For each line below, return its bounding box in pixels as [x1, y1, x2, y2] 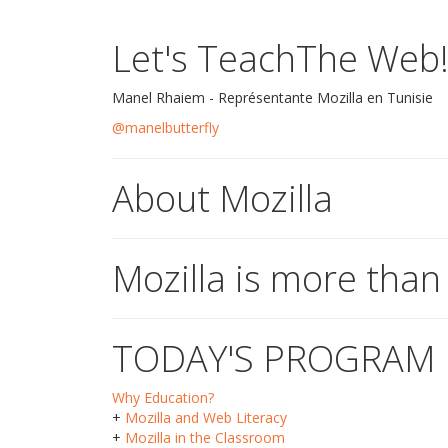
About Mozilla [112, 174, 333, 223]
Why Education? [112, 388, 214, 407]
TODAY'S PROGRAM [112, 334, 435, 383]
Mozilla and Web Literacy [125, 408, 287, 427]
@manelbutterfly [112, 118, 219, 137]
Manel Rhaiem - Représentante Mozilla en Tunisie [112, 88, 433, 107]
